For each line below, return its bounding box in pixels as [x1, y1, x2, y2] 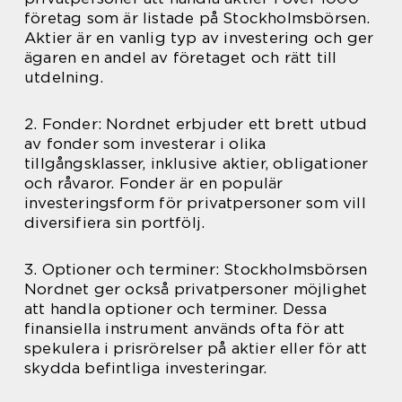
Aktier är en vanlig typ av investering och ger [24, 28, 374, 47]
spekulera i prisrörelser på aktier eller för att [24, 338, 368, 357]
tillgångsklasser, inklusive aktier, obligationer [24, 153, 369, 172]
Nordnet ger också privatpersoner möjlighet [24, 279, 368, 298]
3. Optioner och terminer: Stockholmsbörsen [24, 259, 368, 278]
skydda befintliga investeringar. [24, 358, 267, 377]
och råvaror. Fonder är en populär [24, 173, 284, 192]
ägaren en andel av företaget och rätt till [24, 48, 337, 66]
